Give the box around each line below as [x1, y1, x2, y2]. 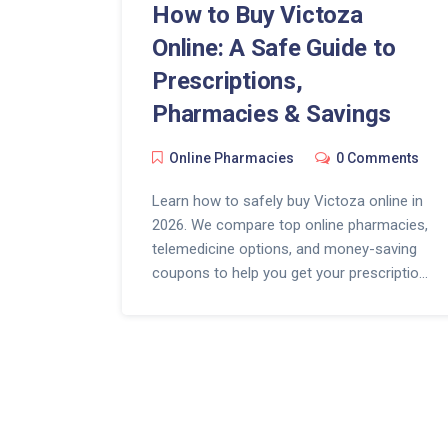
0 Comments [336, 150, 419, 167]
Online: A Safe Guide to [152, 34, 396, 63]
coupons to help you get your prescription [152, 264, 427, 283]
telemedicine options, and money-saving [152, 240, 417, 259]
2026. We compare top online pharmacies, [152, 216, 428, 235]
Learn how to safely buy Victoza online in [152, 192, 423, 211]
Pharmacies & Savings [152, 100, 392, 129]
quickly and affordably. [152, 288, 298, 307]
